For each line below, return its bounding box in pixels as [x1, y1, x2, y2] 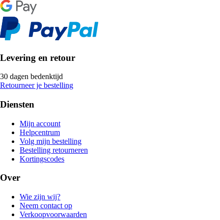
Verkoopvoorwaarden [20, 210, 87, 219]
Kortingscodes [20, 154, 64, 163]
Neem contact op [20, 201, 72, 210]
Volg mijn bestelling [20, 137, 82, 145]
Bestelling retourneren [20, 145, 88, 154]
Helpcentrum [20, 128, 60, 137]
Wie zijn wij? [20, 192, 60, 201]
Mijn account [20, 119, 60, 128]
